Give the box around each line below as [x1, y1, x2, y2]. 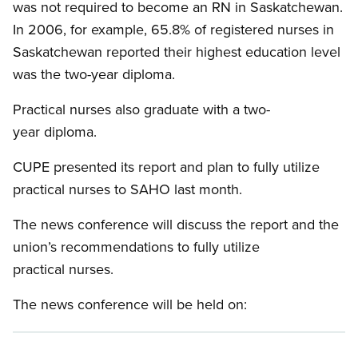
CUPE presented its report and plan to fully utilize [13, 157, 320, 177]
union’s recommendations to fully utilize [13, 237, 260, 257]
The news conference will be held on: [13, 294, 251, 315]
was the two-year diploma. [13, 64, 175, 85]
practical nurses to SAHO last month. [13, 179, 242, 200]
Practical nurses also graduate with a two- [13, 99, 270, 120]
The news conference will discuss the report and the [13, 214, 339, 235]
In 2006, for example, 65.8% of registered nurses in [13, 19, 334, 40]
